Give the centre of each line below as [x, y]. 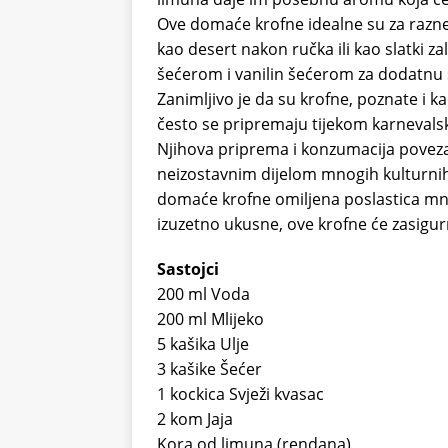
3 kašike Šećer [209, 369]
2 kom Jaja [195, 419]
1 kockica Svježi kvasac [240, 394]
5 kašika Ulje [203, 344]
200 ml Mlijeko [210, 319]
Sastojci [188, 269]
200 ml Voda [203, 294]
